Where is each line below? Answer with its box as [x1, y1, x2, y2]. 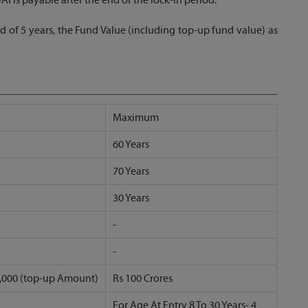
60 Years [113, 137, 149, 151]
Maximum [113, 111, 159, 124]
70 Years [113, 164, 149, 177]
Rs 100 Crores [113, 272, 173, 285]
